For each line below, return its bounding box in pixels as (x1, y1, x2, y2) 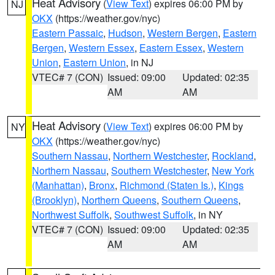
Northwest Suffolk (32, 207, 109, 222)
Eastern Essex (139, 41, 203, 55)
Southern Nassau (32, 149, 108, 163)
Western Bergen (147, 26, 218, 40)
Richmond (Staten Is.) (120, 178, 214, 192)
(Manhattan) (32, 178, 84, 192)
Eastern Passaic (32, 26, 103, 40)
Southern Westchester (111, 163, 207, 177)
